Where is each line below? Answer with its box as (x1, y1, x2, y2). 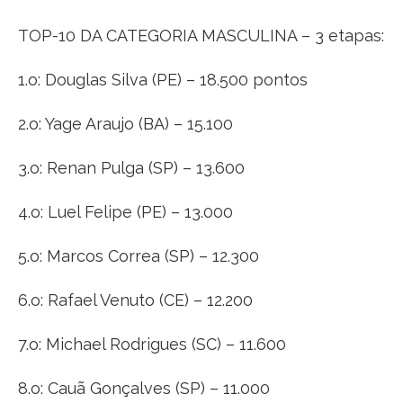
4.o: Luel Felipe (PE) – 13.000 (18, 201, 233, 221)
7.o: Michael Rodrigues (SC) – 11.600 (18, 334, 286, 354)
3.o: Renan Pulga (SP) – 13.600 (18, 157, 245, 177)
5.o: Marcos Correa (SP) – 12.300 (18, 246, 259, 265)
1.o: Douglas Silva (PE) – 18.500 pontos (18, 69, 308, 89)
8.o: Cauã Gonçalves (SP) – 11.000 (18, 378, 270, 398)
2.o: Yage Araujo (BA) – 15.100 (18, 113, 233, 133)
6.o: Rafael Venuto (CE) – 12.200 (18, 290, 253, 309)
